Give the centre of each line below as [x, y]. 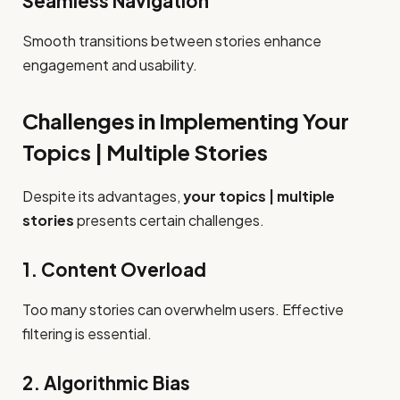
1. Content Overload [114, 270]
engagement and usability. [110, 64]
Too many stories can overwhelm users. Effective [183, 309]
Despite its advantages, [103, 196]
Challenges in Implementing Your [186, 120]
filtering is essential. [87, 333]
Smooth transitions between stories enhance [172, 40]
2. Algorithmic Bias [106, 383]
